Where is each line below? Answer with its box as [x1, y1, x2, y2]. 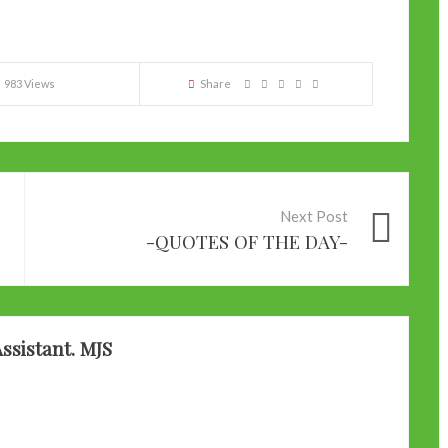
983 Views [4, 77, 55, 91]
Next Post [280, 207, 348, 226]
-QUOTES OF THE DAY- [146, 229, 348, 255]
